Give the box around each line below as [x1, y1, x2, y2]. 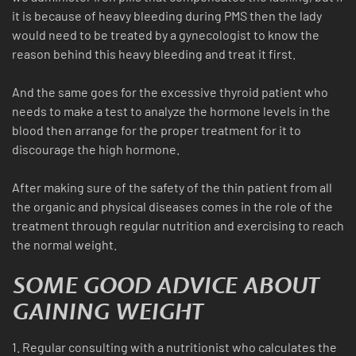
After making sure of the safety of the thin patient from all [12, 180, 332, 195]
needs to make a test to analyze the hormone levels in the [12, 103, 331, 119]
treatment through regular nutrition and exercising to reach [12, 218, 344, 234]
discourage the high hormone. [12, 141, 180, 157]
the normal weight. [12, 237, 117, 253]
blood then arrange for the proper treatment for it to [12, 122, 301, 138]
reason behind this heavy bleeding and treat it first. [12, 46, 296, 62]
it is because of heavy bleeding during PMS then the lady [12, 8, 322, 24]
